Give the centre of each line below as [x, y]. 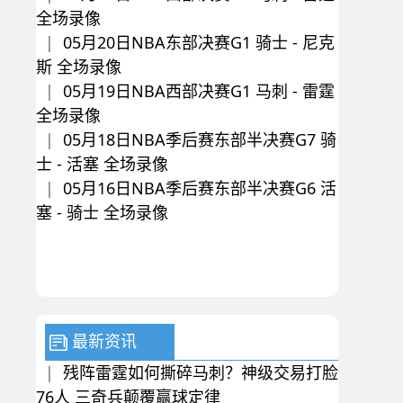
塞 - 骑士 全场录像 [102, 212]
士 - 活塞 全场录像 [102, 164]
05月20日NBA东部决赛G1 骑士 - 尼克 [199, 42]
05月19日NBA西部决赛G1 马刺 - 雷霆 [199, 91]
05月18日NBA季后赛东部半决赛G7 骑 [200, 139]
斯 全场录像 [79, 67]
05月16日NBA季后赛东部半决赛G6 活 [200, 188]
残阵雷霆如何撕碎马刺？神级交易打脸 [201, 372]
